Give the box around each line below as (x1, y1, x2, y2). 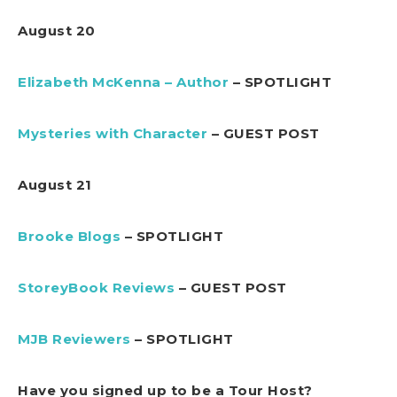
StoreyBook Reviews (18, 278, 175, 296)
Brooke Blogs (18, 227, 121, 245)
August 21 (18, 175, 92, 193)
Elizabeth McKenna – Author (18, 73, 229, 90)
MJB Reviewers (18, 330, 131, 347)
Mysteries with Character (18, 124, 207, 142)
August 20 (18, 21, 96, 39)
